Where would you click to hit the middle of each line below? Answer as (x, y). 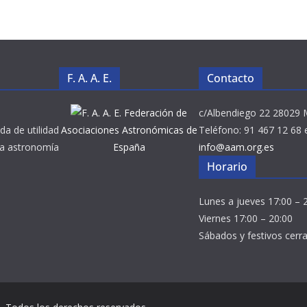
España (129, 147)
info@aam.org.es (236, 147)
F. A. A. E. (89, 78)
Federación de (156, 113)
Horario (227, 167)
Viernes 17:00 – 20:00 (246, 218)
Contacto (231, 78)
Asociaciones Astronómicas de (129, 130)
